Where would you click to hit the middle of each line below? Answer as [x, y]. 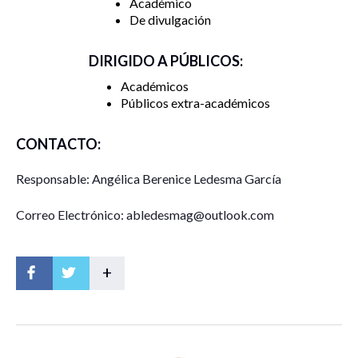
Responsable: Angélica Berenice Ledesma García [149, 178]
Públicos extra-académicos [195, 102]
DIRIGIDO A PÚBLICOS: [165, 60]
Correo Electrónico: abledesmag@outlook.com [145, 214]
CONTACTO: [58, 143]
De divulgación [170, 19]
